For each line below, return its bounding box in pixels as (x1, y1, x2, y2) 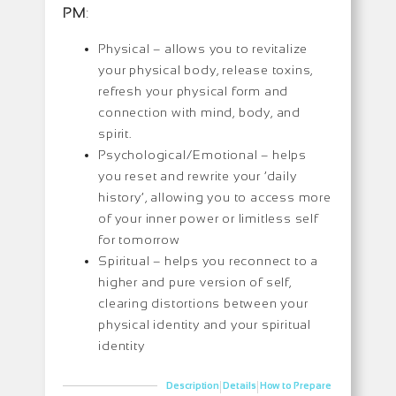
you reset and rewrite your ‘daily (98, 168, 297, 183)
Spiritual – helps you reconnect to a (98, 253, 319, 268)
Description (165, 380, 220, 392)
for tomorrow (98, 232, 180, 247)
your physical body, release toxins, (98, 62, 314, 77)
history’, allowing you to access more (98, 189, 331, 204)
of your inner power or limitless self (98, 210, 318, 225)
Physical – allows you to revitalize (98, 41, 308, 56)
